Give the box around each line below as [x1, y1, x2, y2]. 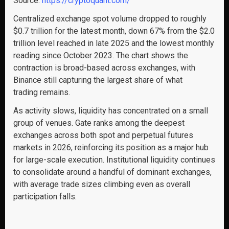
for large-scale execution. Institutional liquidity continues [13, 155, 215, 165]
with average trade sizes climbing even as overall [13, 179, 190, 190]
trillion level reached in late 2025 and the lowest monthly [13, 38, 214, 49]
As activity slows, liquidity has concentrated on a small [13, 106, 208, 116]
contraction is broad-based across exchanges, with [13, 63, 195, 73]
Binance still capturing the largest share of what [13, 75, 182, 85]
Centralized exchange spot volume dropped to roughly [13, 14, 207, 24]
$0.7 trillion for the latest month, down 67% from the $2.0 [13, 26, 215, 36]
